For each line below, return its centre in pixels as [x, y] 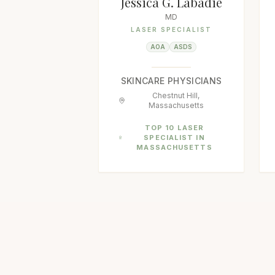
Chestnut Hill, [176, 95]
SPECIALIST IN [174, 137]
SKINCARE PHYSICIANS [171, 81]
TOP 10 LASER [174, 128]
